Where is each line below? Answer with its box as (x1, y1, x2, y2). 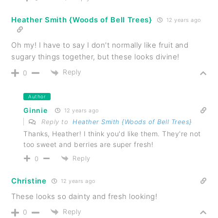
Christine (11, 176, 47, 186)
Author (28, 93, 46, 99)
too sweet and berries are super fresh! (23, 140, 154, 148)
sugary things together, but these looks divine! (11, 52, 180, 62)
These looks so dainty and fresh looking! (11, 192, 158, 201)
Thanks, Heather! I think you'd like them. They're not (23, 129, 201, 138)
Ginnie (23, 106, 48, 114)
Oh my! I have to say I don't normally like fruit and (11, 40, 189, 50)
